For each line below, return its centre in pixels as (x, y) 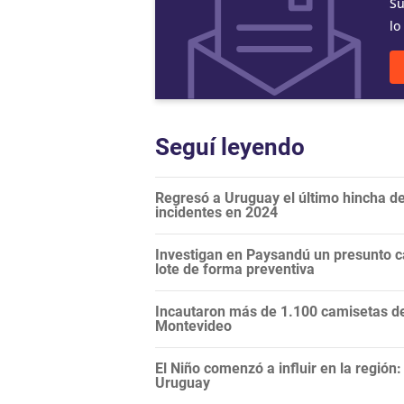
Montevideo (193, 326)
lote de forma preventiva (235, 270)
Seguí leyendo (230, 147)
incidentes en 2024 (216, 213)
